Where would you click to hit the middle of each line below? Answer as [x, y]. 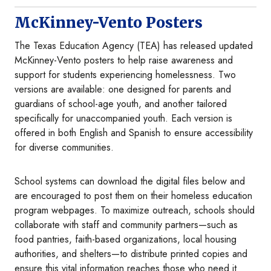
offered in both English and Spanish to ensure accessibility [134, 133]
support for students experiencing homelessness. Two [125, 75]
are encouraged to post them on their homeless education [133, 196]
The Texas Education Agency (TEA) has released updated [134, 46]
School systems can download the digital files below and [130, 181]
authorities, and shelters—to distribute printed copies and [131, 254]
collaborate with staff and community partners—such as [126, 225]
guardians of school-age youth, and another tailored [121, 104]
